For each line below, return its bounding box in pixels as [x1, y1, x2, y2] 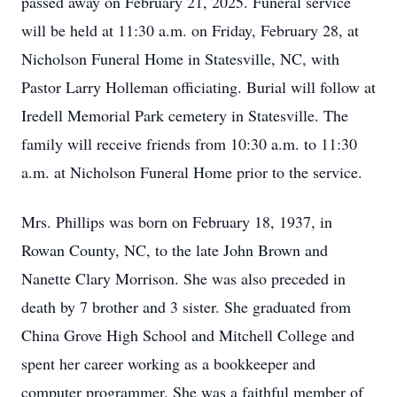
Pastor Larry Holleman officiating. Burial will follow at [21, 76, 376, 97]
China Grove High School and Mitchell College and [21, 324, 354, 346]
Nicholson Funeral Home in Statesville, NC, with [21, 48, 339, 69]
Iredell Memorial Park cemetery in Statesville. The [21, 105, 348, 126]
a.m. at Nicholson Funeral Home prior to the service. [21, 161, 362, 183]
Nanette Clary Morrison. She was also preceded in [21, 268, 346, 289]
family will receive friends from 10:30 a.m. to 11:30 [21, 133, 357, 154]
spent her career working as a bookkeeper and [21, 353, 315, 374]
